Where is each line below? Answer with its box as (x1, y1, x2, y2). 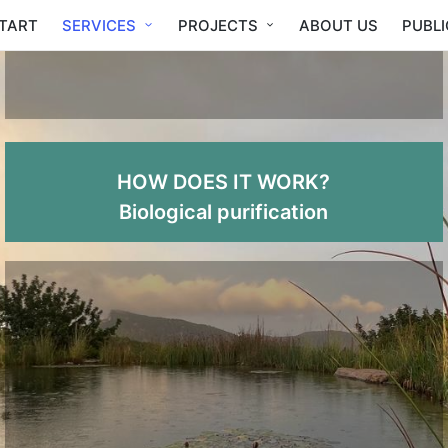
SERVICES (62, 15, 137, 35)
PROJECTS (177, 15, 258, 35)
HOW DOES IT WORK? (117, 170, 331, 195)
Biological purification (119, 200, 329, 225)
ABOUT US (299, 15, 379, 35)
